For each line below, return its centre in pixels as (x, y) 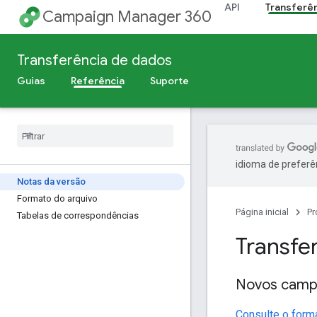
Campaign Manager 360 (127, 17)
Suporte (169, 81)
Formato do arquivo (57, 198)
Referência (98, 81)
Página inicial (262, 212)
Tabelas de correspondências (78, 215)
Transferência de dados (94, 60)
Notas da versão (51, 181)
